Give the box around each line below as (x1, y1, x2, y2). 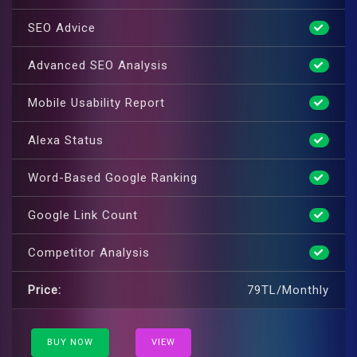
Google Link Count (28, 207, 138, 222)
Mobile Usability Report (28, 95, 165, 110)
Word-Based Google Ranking (28, 170, 198, 185)
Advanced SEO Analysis (28, 57, 168, 73)
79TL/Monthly (247, 282, 329, 297)
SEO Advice (28, 20, 96, 35)
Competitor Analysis (28, 245, 150, 260)
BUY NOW (47, 336, 93, 347)
